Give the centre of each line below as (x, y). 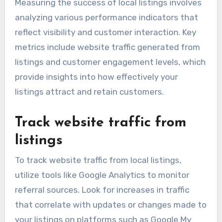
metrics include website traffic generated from (107, 47)
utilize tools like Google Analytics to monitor (102, 175)
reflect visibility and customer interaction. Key (105, 32)
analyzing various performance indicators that (106, 17)
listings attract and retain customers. (89, 91)
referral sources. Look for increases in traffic (102, 190)
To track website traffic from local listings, (98, 160)
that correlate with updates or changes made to (111, 205)
